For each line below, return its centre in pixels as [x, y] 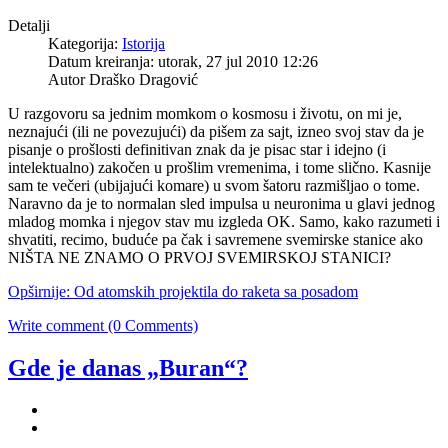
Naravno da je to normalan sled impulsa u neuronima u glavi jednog [221, 203]
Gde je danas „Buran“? [128, 367]
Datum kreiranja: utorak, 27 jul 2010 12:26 [183, 61]
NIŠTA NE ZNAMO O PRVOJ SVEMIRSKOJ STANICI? [199, 257]
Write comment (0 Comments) [103, 325]
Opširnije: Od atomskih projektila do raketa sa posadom [183, 291]
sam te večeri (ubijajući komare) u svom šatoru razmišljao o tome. [214, 185]
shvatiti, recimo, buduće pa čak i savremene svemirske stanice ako [215, 239]
